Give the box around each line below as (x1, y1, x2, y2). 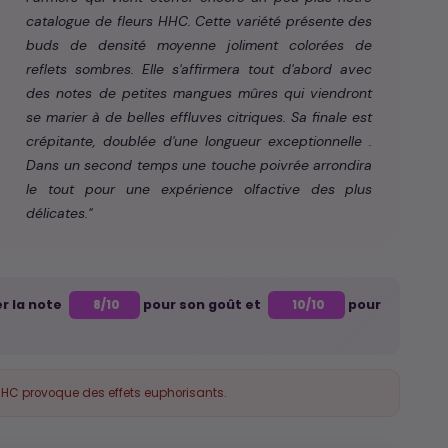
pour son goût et (140, 295, 265, 315)
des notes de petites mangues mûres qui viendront (26, 84, 373, 103)
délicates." (26, 204, 93, 223)
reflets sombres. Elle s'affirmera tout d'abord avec (26, 60, 373, 79)
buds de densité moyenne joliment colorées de (26, 36, 373, 55)
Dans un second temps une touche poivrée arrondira (26, 156, 373, 175)
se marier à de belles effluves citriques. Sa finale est (26, 108, 373, 127)
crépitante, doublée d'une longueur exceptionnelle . (26, 132, 373, 151)
